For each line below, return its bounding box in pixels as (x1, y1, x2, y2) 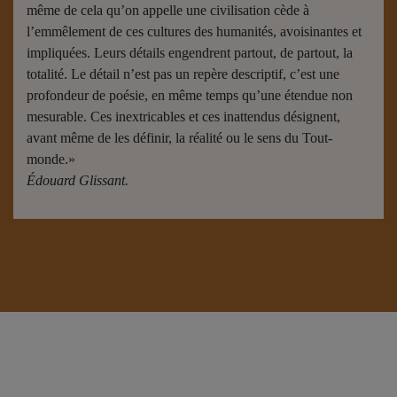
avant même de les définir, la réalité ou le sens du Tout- (27, 130, 332, 145)
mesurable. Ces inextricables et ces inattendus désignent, (27, 109, 340, 124)
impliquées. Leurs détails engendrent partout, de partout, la (27, 45, 353, 60)
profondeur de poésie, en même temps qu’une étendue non (27, 88, 353, 103)
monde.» (27, 152, 75, 167)
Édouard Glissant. (27, 173, 128, 188)
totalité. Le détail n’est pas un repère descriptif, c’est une (27, 66, 339, 82)
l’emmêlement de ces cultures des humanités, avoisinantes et (27, 24, 362, 39)
